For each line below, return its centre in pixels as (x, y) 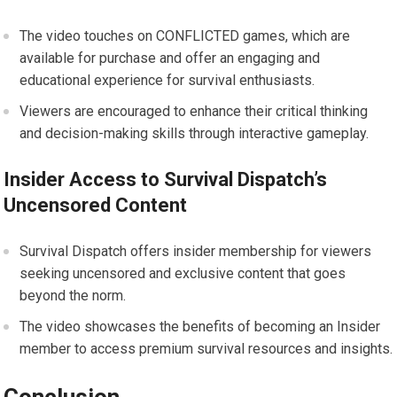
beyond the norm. (73, 295)
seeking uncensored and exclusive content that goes (183, 273)
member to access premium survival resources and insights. (206, 348)
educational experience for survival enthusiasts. (167, 80)
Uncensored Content (96, 205)
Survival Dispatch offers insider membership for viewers (196, 251)
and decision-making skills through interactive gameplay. (195, 133)
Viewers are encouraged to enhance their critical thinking (194, 111)
